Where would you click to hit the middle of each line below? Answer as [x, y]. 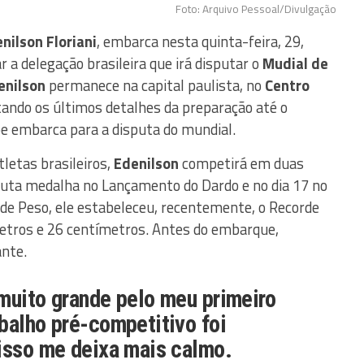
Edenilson [146, 164]
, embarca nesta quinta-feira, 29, [200, 42]
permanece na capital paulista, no [155, 86]
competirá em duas [241, 164]
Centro [287, 86]
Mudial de [295, 64]
